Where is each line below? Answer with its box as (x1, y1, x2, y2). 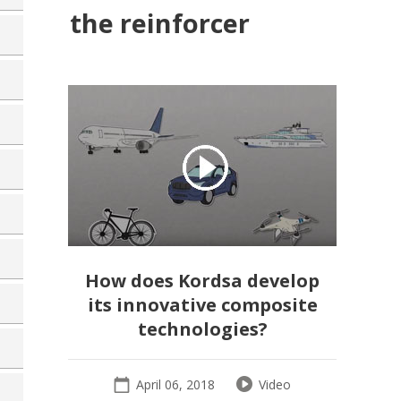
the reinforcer (70, 4, 250, 40)
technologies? (137, 316, 268, 341)
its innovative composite (87, 292, 318, 317)
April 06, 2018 (136, 375, 215, 393)
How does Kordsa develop (85, 268, 320, 293)
